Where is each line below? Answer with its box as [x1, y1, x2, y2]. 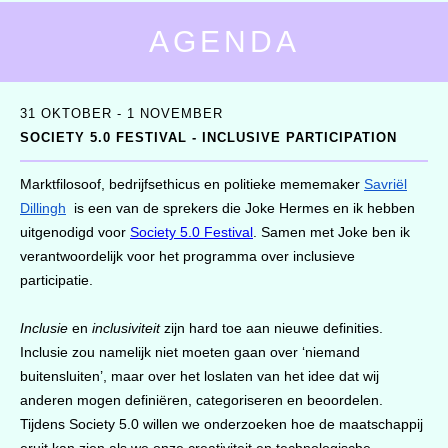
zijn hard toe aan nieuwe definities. [160, 320, 383, 336]
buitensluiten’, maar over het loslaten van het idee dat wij [20, 368, 379, 384]
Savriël [364, 176, 407, 192]
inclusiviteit [88, 320, 160, 336]
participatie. [20, 272, 93, 288]
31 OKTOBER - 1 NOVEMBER [20, 106, 223, 121]
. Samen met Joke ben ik [253, 224, 410, 240]
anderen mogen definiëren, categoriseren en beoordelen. [20, 392, 383, 408]
